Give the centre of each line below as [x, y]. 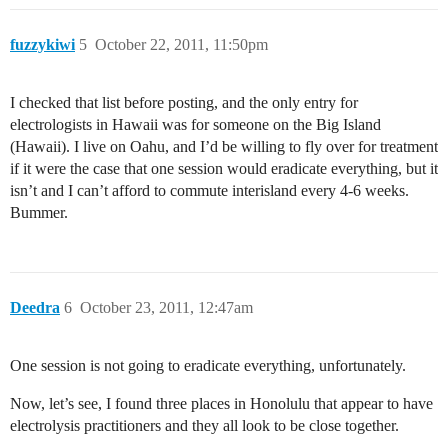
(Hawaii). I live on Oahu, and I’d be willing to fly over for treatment [224, 146]
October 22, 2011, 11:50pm [181, 44]
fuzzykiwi [42, 44]
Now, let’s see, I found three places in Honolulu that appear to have [221, 403]
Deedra [35, 307]
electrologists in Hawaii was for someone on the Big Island [195, 124]
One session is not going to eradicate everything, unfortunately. [208, 365]
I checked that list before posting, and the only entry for [184, 102]
